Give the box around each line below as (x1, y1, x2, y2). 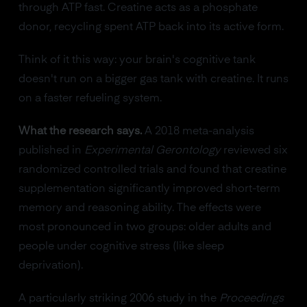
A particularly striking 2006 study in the (18, 293, 219, 304)
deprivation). (18, 260, 83, 271)
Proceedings (219, 293, 284, 304)
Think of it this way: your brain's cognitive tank (18, 55, 256, 66)
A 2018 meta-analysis (141, 126, 254, 137)
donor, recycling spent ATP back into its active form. (18, 22, 284, 33)
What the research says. (18, 126, 142, 137)
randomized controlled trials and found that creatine (18, 164, 286, 175)
